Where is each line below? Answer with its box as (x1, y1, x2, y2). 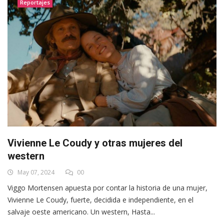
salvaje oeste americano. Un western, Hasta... (7, 206, 155, 216)
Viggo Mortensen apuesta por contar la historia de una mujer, (7, 182, 207, 192)
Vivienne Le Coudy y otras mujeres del (7, 136, 182, 149)
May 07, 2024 (16, 167, 54, 176)
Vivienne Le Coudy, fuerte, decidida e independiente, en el (7, 194, 193, 204)
